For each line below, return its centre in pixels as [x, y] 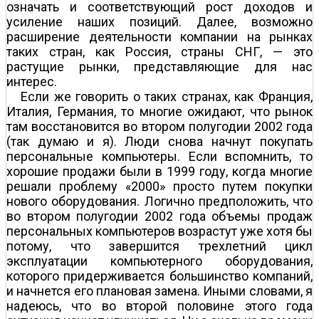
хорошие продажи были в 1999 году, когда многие [159, 171]
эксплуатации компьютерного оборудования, [159, 261]
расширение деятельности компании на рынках [159, 36]
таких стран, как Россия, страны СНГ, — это [159, 51]
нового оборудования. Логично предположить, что [159, 201]
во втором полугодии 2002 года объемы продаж [159, 216]
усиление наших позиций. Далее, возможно [159, 21]
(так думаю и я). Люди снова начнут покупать [159, 141]
